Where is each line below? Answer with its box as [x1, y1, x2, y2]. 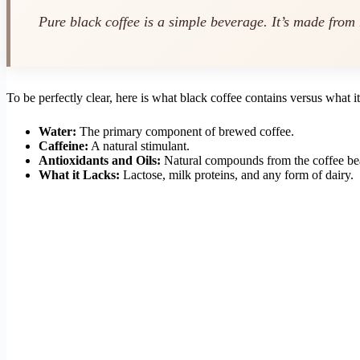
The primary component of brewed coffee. [76, 125, 294, 139]
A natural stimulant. [88, 139, 190, 153]
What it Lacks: [39, 168, 120, 182]
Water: [39, 125, 76, 139]
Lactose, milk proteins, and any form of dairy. [120, 168, 354, 182]
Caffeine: [39, 139, 88, 153]
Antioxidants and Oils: [39, 153, 161, 168]
